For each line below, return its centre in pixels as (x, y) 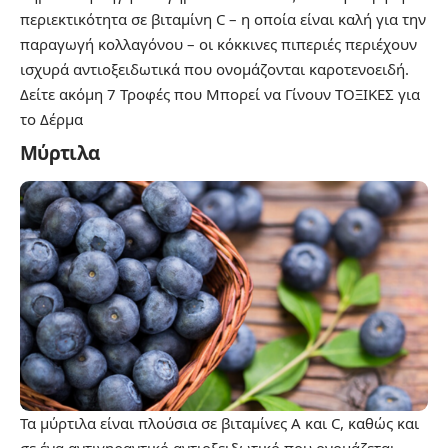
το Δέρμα (51, 118)
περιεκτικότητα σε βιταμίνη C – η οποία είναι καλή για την (223, 18)
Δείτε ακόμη (63, 93)
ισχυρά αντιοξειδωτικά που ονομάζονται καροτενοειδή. (214, 68)
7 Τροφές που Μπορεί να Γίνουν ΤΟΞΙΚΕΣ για (263, 93)
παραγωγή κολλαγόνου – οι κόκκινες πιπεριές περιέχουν (218, 43)
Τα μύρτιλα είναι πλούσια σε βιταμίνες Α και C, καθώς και (219, 423)
